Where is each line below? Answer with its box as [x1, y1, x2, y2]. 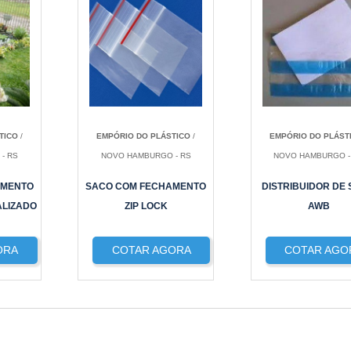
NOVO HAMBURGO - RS [100, 151, 191, 160]
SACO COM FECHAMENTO [85, 181, 207, 192]
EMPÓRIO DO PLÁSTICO [96, 132, 191, 140]
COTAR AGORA [111, 244, 191, 256]
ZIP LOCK [124, 201, 168, 212]
